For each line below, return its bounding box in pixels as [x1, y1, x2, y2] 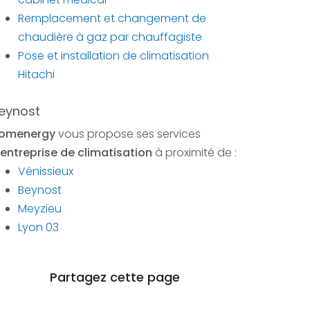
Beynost [18, 182, 62, 198]
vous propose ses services [55, 126, 201, 142]
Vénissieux [18, 163, 73, 179]
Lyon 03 [18, 219, 59, 235]
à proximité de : [152, 145, 237, 161]
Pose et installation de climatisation [18, 48, 209, 64]
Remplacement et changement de [18, 10, 206, 26]
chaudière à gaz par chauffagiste [18, 29, 202, 45]
